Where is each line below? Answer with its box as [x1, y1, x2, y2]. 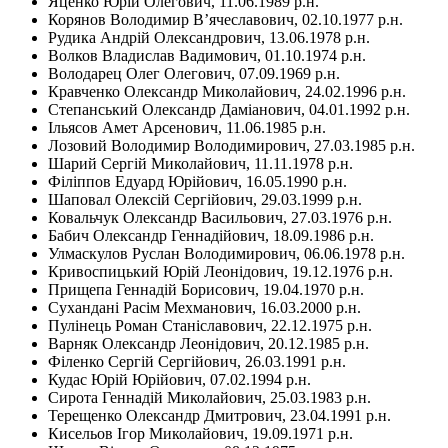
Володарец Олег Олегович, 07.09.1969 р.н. [48, 64, 340, 82]
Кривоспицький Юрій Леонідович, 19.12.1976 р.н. [48, 262, 393, 280]
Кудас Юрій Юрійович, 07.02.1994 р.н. [48, 370, 311, 388]
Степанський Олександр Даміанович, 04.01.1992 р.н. [48, 100, 410, 118]
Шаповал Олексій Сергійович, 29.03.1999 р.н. [48, 190, 362, 208]
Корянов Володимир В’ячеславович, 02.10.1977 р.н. [48, 10, 403, 28]
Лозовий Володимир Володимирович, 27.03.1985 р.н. [48, 136, 415, 154]
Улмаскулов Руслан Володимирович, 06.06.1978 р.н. [48, 244, 405, 262]
